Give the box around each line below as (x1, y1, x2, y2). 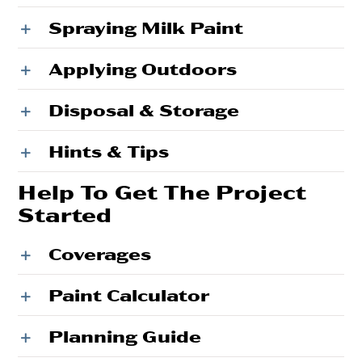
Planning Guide (48, 324, 202, 347)
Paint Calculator (48, 283, 210, 305)
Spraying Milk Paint (48, 15, 244, 38)
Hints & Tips (48, 139, 170, 162)
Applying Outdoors (48, 57, 238, 79)
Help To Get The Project (18, 177, 307, 204)
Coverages (48, 242, 152, 264)
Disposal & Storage (48, 98, 240, 120)
